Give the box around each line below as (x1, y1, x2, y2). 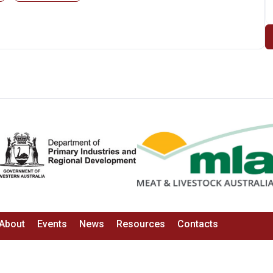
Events (37, 218, 67, 230)
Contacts (177, 218, 218, 230)
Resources (116, 218, 165, 230)
